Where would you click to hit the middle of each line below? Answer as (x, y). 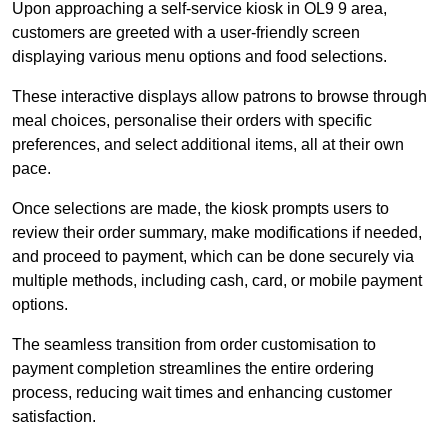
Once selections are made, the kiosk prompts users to (200, 209)
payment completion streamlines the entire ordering (193, 369)
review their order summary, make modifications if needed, (217, 233)
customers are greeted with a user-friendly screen (186, 33)
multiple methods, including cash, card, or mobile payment (217, 281)
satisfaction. (54, 417)
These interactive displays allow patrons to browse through (219, 97)
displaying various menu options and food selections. (201, 57)
